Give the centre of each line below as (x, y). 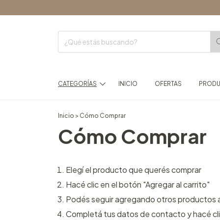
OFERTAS (168, 84)
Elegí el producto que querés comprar (134, 170)
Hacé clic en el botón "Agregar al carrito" (138, 185)
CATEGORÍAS (77, 84)
